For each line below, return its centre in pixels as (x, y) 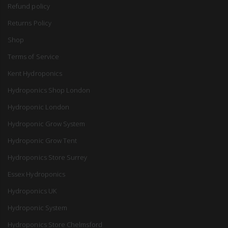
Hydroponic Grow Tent (42, 141)
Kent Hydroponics (35, 74)
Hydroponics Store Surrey (48, 158)
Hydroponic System (38, 208)
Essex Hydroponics (37, 174)
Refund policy (29, 6)
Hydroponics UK (32, 191)
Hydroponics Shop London (49, 90)
